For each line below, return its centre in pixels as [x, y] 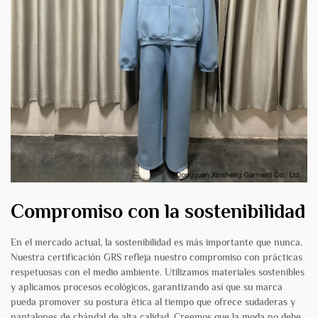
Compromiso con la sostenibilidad [158, 212]
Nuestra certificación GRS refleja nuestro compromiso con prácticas [157, 257]
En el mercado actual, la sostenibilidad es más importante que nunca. [157, 242]
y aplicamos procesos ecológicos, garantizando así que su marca [147, 287]
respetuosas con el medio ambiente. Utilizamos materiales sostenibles [158, 272]
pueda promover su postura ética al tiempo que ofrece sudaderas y [153, 302]
